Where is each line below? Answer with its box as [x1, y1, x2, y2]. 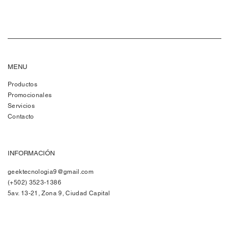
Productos [7, 80, 38, 88]
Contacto [7, 112, 34, 120]
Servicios [7, 102, 35, 109]
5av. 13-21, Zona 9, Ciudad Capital [8, 190, 110, 197]
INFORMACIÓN [7, 149, 55, 157]
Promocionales [7, 91, 52, 99]
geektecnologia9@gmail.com [8, 168, 94, 176]
